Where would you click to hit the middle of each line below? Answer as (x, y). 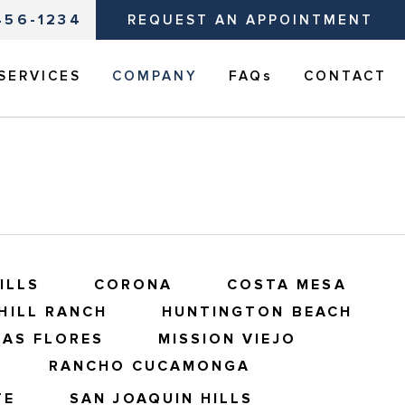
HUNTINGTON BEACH (257, 312)
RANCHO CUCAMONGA (150, 367)
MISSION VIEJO (227, 339)
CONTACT (345, 76)
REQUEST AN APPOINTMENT (250, 20)
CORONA (133, 285)
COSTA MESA (287, 285)
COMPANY (155, 76)
